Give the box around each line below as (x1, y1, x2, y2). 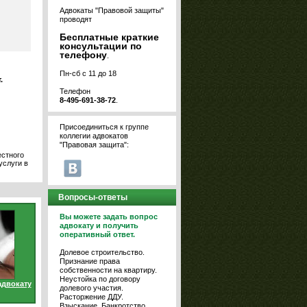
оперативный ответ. (60, 230, 135, 238)
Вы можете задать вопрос (60, 212, 158, 221)
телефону (60, 49, 107, 60)
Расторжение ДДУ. (60, 293, 123, 301)
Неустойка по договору (60, 275, 140, 283)
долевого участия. (60, 284, 123, 292)
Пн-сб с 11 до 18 (60, 69, 116, 77)
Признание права (60, 257, 120, 265)
